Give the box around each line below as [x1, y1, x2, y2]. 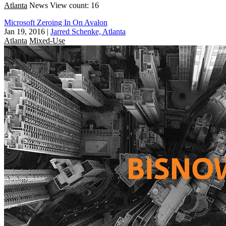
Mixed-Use [29, 36, 65, 45]
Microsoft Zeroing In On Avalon [4, 18, 107, 27]
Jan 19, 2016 [4, 27, 45, 36]
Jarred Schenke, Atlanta [50, 27, 126, 36]
